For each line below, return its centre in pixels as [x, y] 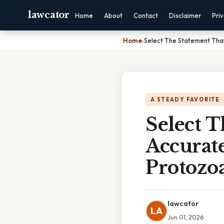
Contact [145, 15]
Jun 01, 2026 [185, 217]
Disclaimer [185, 15]
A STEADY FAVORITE [185, 99]
